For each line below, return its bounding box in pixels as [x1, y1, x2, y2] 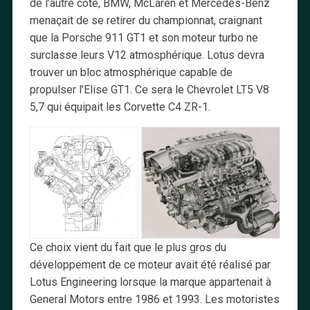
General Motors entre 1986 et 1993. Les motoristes [29, 293, 280, 307]
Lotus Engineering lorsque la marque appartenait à [29, 275, 271, 289]
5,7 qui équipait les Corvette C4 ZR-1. [29, 100, 210, 113]
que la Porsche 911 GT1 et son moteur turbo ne [29, 30, 258, 44]
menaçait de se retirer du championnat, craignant [29, 13, 262, 27]
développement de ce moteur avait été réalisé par [29, 258, 271, 272]
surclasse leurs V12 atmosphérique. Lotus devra [29, 48, 264, 62]
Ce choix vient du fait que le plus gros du [29, 241, 226, 255]
